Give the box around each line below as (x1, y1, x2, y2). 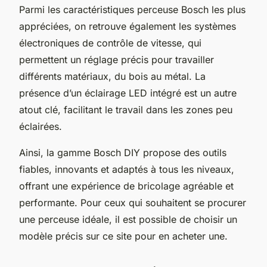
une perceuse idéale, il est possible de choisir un (19, 213, 237, 225)
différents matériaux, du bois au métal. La (19, 70, 206, 82)
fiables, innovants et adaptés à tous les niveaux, (19, 163, 234, 175)
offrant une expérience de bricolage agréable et (19, 179, 234, 192)
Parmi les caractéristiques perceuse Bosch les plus (19, 3, 246, 15)
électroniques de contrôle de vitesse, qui (19, 36, 201, 49)
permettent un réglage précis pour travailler (19, 53, 214, 66)
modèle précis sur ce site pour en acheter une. (19, 229, 228, 242)
